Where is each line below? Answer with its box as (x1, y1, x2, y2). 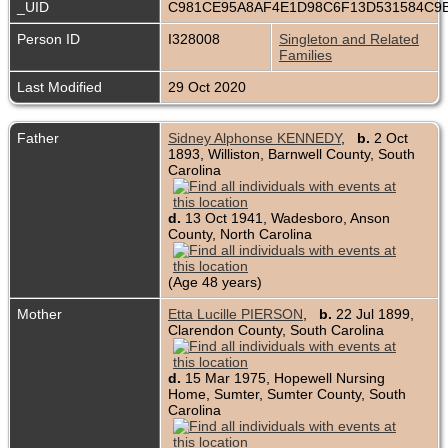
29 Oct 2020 (168, 79, 250, 96)
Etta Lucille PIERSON (168, 306, 303, 323)
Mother (17, 306, 62, 323)
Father (17, 130, 59, 147)
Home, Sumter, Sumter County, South (168, 386, 406, 403)
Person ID (17, 31, 80, 48)
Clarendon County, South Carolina (168, 322, 384, 339)
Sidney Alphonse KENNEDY (168, 130, 341, 147)
